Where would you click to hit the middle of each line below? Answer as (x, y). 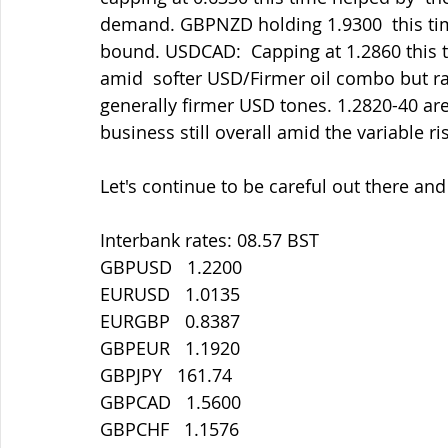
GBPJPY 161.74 (166, 375)
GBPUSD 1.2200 (171, 267)
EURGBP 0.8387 (170, 321)
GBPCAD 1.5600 (170, 402)
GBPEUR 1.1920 (170, 348)
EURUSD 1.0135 (170, 294)
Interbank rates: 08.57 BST (209, 240)
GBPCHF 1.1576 (169, 429)
